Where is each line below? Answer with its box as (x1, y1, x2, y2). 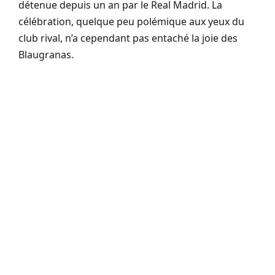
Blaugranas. (18, 48, 74, 62)
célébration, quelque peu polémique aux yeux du (18, 15, 244, 29)
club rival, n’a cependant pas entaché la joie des (18, 31, 238, 45)
